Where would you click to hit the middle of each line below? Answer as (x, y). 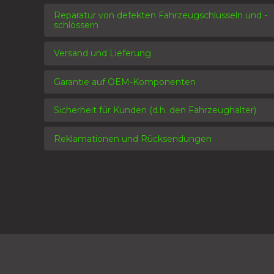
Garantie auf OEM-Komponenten (125, 82)
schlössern (76, 25)
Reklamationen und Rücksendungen (133, 139)
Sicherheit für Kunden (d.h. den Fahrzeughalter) (155, 110)
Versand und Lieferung (102, 54)
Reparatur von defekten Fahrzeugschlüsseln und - (161, 16)
